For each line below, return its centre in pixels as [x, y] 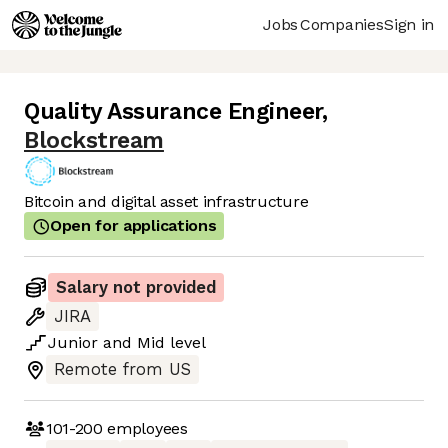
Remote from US [122, 370]
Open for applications [133, 226]
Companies [342, 24]
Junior [73, 343]
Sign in [409, 24]
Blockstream [94, 141]
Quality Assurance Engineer [173, 112]
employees [145, 428]
